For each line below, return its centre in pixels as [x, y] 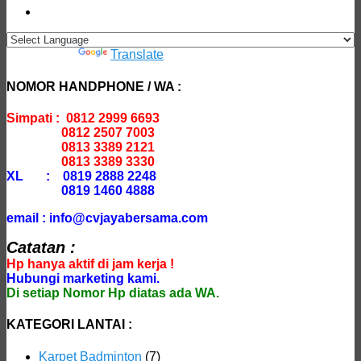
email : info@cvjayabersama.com [107, 218]
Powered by [42, 55]
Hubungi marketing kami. [83, 278]
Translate [137, 55]
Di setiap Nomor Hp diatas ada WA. [113, 293]
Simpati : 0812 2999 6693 [83, 118]
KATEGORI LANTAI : [69, 325]
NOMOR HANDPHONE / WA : [94, 86]
